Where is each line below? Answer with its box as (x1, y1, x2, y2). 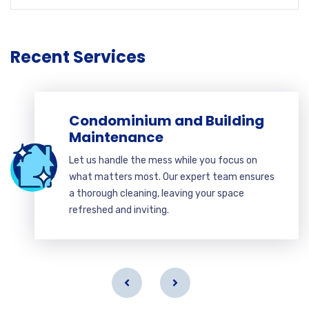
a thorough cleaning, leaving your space (69, 188, 244, 199)
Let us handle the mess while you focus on (69, 154, 257, 166)
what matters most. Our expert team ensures (69, 171, 275, 183)
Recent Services (10, 46, 146, 68)
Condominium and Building (69, 111, 264, 130)
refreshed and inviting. (69, 204, 169, 216)
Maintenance (69, 128, 163, 147)
